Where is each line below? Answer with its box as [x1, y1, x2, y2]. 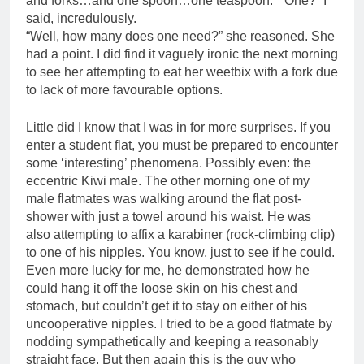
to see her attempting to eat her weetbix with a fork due [26, 65, 338, 80]
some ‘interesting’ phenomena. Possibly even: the [26, 156, 311, 171]
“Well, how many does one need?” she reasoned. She [26, 29, 335, 44]
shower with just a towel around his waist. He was [26, 210, 311, 224]
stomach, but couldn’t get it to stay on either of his [26, 299, 307, 314]
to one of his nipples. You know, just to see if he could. [26, 245, 335, 260]
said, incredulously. [26, 11, 136, 26]
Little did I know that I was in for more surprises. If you [26, 120, 331, 135]
